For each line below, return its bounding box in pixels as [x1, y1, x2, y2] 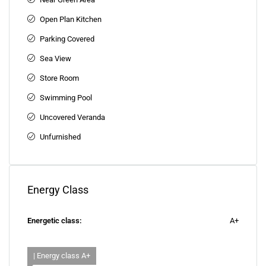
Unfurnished [40, 132, 81, 141]
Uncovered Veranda [40, 113, 105, 122]
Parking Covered [40, 34, 94, 43]
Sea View [40, 54, 71, 63]
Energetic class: [27, 216, 82, 225]
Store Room [40, 74, 79, 83]
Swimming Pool [40, 93, 92, 102]
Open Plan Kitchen [40, 15, 102, 24]
